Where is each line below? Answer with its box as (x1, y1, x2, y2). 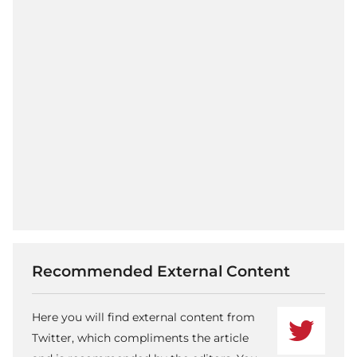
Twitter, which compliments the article (32, 330, 249, 345)
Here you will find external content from (32, 309, 255, 324)
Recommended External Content (32, 261, 290, 280)
